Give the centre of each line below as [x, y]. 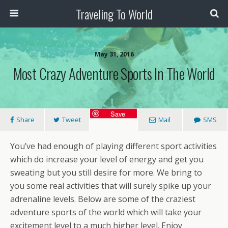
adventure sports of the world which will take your [106, 212]
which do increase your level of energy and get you [107, 159]
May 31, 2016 [114, 54]
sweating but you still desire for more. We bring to [106, 173]
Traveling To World [114, 14]
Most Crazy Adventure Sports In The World [114, 73]
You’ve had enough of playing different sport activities [113, 146]
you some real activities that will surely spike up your [111, 186]
